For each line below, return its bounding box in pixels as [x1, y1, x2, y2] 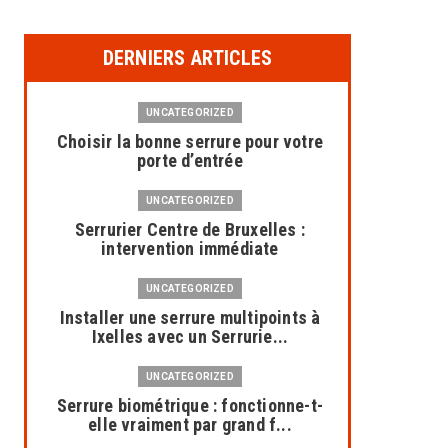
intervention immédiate [101, 238, 279, 259]
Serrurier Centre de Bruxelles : [74, 219, 306, 240]
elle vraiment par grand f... [88, 414, 292, 435]
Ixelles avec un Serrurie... [91, 326, 289, 347]
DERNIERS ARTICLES [102, 46, 273, 70]
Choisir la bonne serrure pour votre [57, 131, 323, 152]
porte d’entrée [137, 150, 243, 171]
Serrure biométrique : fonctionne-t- [57, 395, 323, 416]
